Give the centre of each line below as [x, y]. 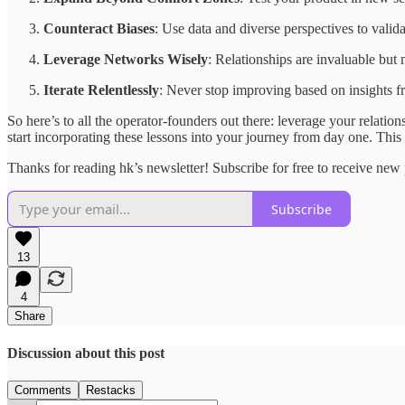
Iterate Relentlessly [101, 90]
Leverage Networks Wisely [126, 60]
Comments [43, 390]
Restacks [111, 390]
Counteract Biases [99, 29]
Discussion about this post [86, 353]
